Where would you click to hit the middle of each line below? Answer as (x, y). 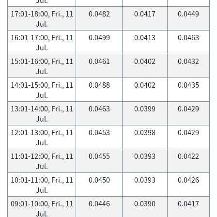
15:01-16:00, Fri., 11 (42, 61)
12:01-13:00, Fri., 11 (42, 132)
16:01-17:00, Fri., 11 (42, 37)
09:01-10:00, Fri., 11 (42, 203)
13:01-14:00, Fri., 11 (42, 108)
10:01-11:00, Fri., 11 (42, 180)
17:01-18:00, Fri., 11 (42, 14)
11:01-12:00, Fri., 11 (42, 156)
